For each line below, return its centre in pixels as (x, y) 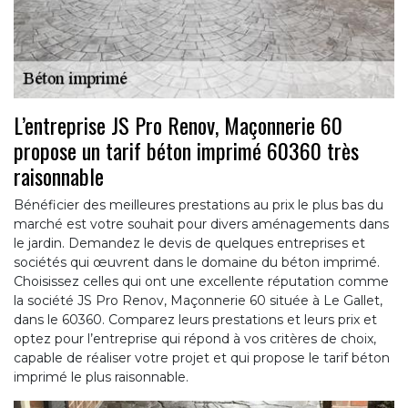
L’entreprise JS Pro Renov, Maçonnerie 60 (178, 125)
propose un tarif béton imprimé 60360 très (186, 151)
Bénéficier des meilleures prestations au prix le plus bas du (199, 205)
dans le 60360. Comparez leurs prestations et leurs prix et (195, 320)
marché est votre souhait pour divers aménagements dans (201, 224)
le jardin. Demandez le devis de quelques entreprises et (189, 244)
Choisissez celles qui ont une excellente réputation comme (201, 282)
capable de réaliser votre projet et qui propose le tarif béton (202, 358)
